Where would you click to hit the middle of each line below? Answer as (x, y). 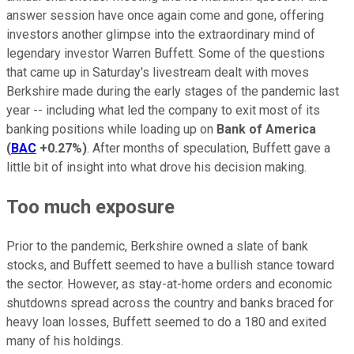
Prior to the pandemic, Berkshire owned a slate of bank (157, 246)
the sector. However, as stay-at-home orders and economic (169, 284)
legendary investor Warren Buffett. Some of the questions (166, 53)
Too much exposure (90, 207)
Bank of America (266, 129)
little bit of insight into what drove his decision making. (156, 167)
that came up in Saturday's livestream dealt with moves (158, 72)
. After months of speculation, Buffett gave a (209, 148)
